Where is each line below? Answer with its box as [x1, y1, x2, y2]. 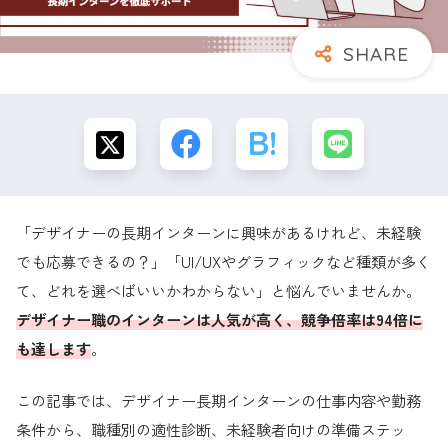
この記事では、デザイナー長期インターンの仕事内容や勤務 [16, 389, 421, 411]
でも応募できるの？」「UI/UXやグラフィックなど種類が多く [16, 250, 431, 272]
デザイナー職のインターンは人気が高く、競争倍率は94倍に [16, 308, 423, 330]
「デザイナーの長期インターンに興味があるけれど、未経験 [16, 221, 421, 243]
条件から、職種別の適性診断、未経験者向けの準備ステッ [16, 418, 406, 440]
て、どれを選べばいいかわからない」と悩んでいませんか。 [16, 279, 421, 301]
